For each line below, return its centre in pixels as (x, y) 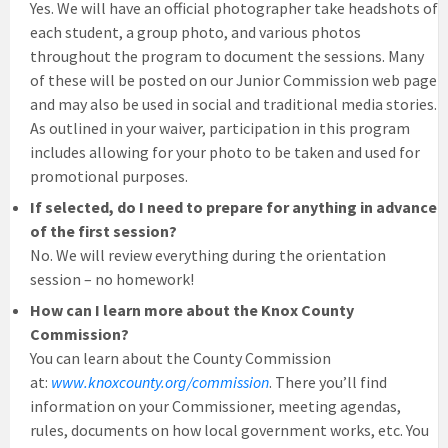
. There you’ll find (328, 381)
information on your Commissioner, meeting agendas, (215, 405)
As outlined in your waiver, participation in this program (220, 127)
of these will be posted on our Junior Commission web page (233, 79)
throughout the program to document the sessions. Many (227, 55)
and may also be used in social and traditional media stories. (233, 103)
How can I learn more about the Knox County (192, 309)
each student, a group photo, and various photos (195, 31)
